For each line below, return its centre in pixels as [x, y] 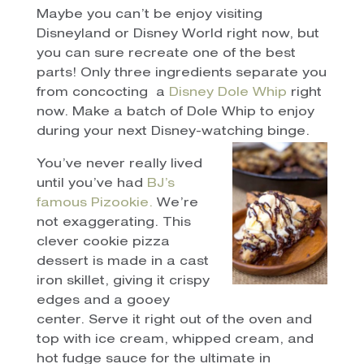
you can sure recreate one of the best [166, 54]
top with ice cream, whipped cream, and [175, 340]
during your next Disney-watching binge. [173, 132]
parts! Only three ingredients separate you [181, 73]
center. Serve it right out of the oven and [174, 320]
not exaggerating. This [113, 223]
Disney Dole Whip [227, 93]
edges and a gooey [103, 301]
